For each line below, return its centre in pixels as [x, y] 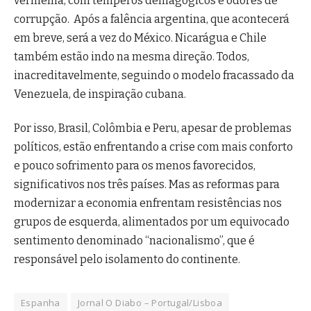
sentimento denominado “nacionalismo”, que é [134, 240]
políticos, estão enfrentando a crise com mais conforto [153, 146]
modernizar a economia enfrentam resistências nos [148, 203]
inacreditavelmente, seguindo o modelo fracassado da [154, 75]
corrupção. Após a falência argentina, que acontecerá [152, 19]
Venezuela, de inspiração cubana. [100, 94]
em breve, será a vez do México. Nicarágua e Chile [140, 37]
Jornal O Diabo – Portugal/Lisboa [150, 302]
